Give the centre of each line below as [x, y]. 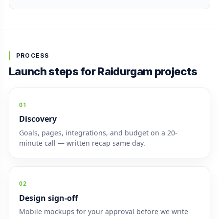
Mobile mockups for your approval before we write [103, 211]
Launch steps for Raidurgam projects [103, 71]
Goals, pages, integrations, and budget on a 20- [98, 132]
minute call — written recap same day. [82, 143]
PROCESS [33, 55]
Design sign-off [48, 198]
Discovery [38, 119]
